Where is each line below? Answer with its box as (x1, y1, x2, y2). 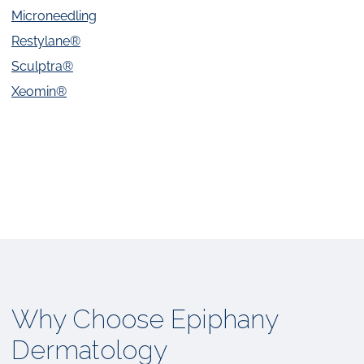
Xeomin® (11, 84, 67, 100)
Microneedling (11, 8, 97, 24)
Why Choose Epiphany (11, 304, 278, 335)
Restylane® (11, 33, 80, 50)
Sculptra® (11, 58, 73, 75)
